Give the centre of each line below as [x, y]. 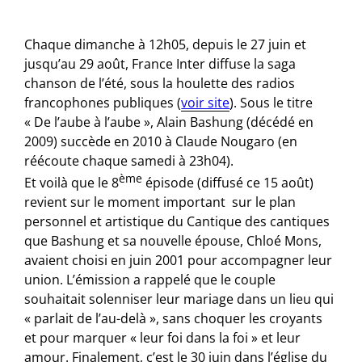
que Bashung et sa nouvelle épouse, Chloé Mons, [173, 241]
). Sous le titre [271, 102]
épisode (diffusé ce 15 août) [228, 183]
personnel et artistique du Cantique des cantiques [177, 222]
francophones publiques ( [103, 102]
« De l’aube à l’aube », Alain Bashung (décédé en [169, 122]
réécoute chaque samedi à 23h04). [129, 160]
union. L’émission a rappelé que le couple [150, 280]
